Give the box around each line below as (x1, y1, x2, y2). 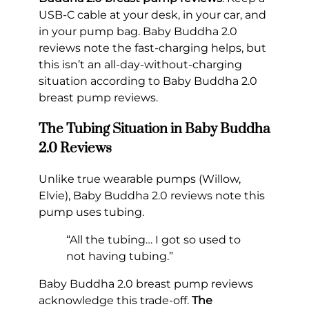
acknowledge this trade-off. (39, 293, 192, 307)
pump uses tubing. (39, 205, 144, 219)
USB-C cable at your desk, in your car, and (39, 8, 266, 22)
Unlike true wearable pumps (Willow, (39, 172, 241, 186)
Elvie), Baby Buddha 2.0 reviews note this (39, 188, 265, 202)
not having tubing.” (66, 249, 173, 263)
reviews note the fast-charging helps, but (39, 41, 266, 55)
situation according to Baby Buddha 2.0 (39, 74, 257, 88)
